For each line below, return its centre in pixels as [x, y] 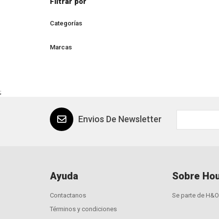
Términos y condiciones [83, 209]
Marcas [61, 47]
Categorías [66, 23]
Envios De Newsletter [120, 119]
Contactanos [68, 195]
